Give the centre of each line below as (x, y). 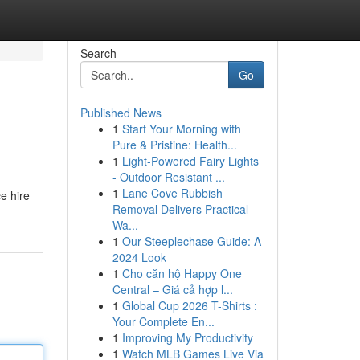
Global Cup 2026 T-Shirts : (189, 305)
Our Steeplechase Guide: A (191, 241)
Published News (121, 112)
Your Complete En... (163, 321)
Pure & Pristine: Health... (174, 145)
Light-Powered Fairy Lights (190, 161)
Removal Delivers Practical (180, 209)
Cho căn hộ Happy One (182, 273)
